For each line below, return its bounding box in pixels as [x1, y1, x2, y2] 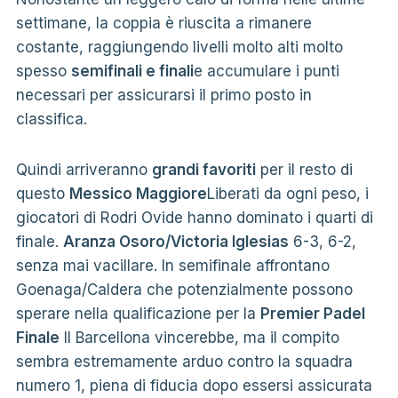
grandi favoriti [151, 160, 256, 179]
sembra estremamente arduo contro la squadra [15, 352, 353, 370]
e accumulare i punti [193, 61, 339, 80]
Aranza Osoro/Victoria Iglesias [62, 232, 289, 251]
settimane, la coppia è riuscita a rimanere [15, 13, 312, 32]
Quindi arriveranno [15, 160, 152, 179]
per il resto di [255, 160, 353, 179]
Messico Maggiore [68, 184, 207, 203]
